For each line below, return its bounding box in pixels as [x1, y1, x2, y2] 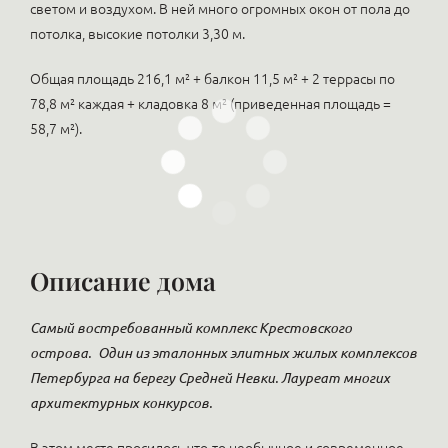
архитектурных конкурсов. [30, 395, 212, 411]
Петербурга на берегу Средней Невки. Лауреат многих [30, 370, 390, 386]
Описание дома [30, 264, 216, 297]
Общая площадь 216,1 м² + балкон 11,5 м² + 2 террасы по [30, 71, 395, 87]
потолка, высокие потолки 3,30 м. [30, 26, 245, 42]
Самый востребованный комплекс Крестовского [30, 320, 352, 336]
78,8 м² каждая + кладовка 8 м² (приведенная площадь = [30, 96, 391, 112]
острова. [30, 345, 91, 361]
